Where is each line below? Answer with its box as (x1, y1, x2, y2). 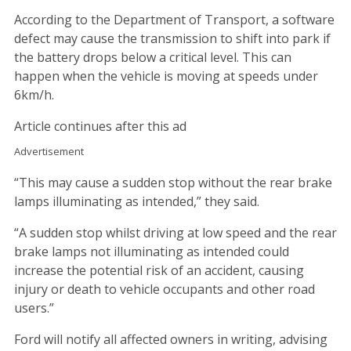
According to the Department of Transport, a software (14, 10, 335, 28)
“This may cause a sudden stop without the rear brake (14, 173, 332, 191)
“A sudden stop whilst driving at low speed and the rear (14, 223, 337, 241)
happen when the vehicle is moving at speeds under (14, 67, 318, 85)
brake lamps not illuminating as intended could (14, 242, 289, 260)
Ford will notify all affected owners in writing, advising (14, 330, 327, 348)
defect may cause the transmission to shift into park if (14, 29, 331, 47)
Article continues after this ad (14, 117, 186, 135)
